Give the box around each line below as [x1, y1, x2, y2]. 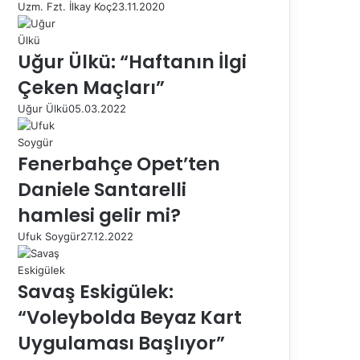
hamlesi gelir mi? [18, 202, 181, 228]
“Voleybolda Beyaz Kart [18, 304, 242, 330]
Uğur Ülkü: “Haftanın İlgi [18, 48, 247, 75]
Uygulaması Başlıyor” [18, 329, 225, 356]
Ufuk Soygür [18, 229, 80, 243]
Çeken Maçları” [18, 74, 165, 100]
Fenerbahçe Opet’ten [18, 150, 220, 177]
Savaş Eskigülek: [18, 278, 174, 305]
